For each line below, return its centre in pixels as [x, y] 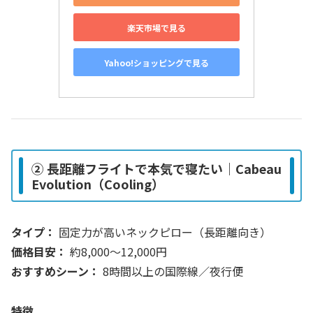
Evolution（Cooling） [98, 183]
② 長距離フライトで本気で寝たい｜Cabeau [156, 168]
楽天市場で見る [156, 27]
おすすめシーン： [56, 271]
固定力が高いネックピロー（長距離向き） [163, 232]
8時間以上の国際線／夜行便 [172, 271]
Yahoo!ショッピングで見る [156, 62]
